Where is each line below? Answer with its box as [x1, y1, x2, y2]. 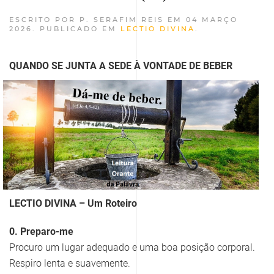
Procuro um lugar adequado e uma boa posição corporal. [9, 242, 255, 254]
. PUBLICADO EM [32, 24, 120, 33]
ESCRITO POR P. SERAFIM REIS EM [9, 15, 186, 24]
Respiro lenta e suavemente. [9, 257, 130, 270]
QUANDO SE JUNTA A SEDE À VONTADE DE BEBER [9, 59, 232, 72]
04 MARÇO [186, 15, 238, 24]
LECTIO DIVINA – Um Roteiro [9, 198, 137, 210]
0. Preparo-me [9, 226, 73, 238]
